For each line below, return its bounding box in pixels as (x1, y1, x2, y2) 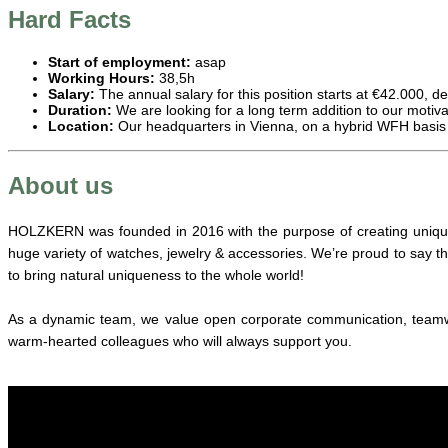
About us (8, 171, 113, 199)
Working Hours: (48, 69, 155, 86)
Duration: (48, 101, 112, 118)
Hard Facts (8, 6, 131, 34)
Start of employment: (48, 53, 195, 70)
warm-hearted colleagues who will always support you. (8, 332, 352, 349)
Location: (48, 117, 118, 134)
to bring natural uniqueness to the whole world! (8, 266, 304, 283)
